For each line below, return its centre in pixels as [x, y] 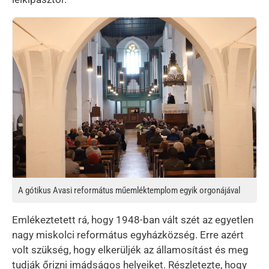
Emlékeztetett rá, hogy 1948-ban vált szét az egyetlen [133, 219]
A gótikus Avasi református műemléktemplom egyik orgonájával [129, 190]
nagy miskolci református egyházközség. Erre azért [128, 234]
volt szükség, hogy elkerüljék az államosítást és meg [130, 249]
